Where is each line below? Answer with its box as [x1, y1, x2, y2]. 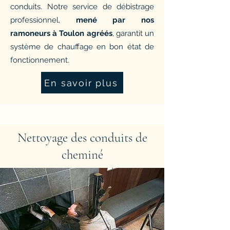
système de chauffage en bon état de [10, 42, 154, 51]
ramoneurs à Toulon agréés [10, 29, 112, 38]
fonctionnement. [10, 55, 69, 65]
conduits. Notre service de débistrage [10, 2, 154, 11]
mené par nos [75, 15, 155, 25]
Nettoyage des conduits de [17, 130, 147, 145]
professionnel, [10, 15, 76, 25]
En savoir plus [44, 77, 118, 88]
